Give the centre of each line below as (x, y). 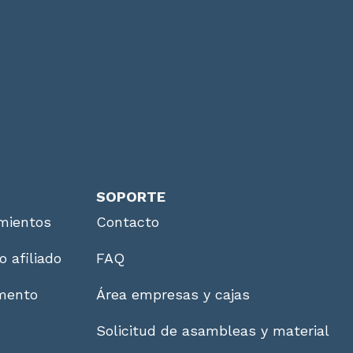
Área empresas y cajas (173, 294)
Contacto (128, 221)
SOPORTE (131, 196)
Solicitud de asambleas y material (213, 330)
